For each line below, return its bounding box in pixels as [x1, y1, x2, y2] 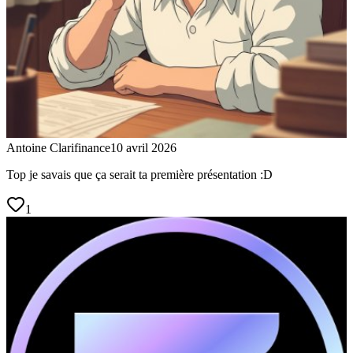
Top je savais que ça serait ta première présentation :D [6, 167, 273, 181]
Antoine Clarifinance [6, 140, 110, 154]
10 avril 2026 [110, 140, 176, 154]
